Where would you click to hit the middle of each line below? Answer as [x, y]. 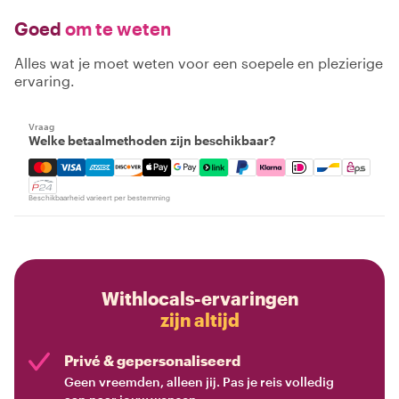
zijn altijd [199, 320]
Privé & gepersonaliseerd [152, 361]
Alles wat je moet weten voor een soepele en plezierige [199, 63]
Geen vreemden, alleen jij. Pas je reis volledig [199, 382]
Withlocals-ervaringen [199, 299]
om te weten [116, 29]
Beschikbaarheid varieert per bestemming [99, 198]
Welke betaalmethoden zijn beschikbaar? [152, 141]
